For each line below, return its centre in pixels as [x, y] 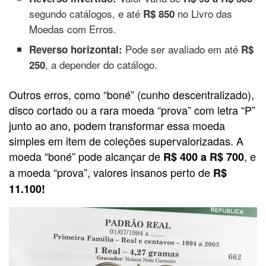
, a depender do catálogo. [102, 65]
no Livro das [204, 13]
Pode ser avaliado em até [182, 49]
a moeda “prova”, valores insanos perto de [111, 172]
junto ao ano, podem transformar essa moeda [117, 126]
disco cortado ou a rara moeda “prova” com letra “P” [132, 110]
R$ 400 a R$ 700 [204, 157]
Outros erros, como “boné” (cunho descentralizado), [132, 95]
